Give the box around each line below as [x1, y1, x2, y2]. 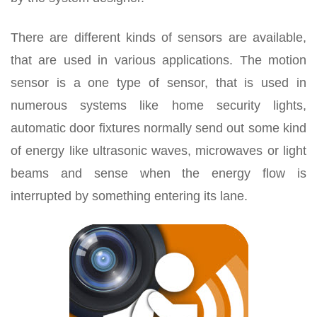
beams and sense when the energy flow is [11, 166, 306, 181]
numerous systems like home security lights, [11, 98, 306, 113]
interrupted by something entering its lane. [11, 189, 248, 204]
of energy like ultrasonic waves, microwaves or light [11, 144, 306, 158]
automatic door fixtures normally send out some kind [11, 121, 306, 136]
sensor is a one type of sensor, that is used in [11, 76, 306, 91]
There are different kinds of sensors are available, [11, 30, 306, 45]
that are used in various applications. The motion [11, 53, 306, 68]
